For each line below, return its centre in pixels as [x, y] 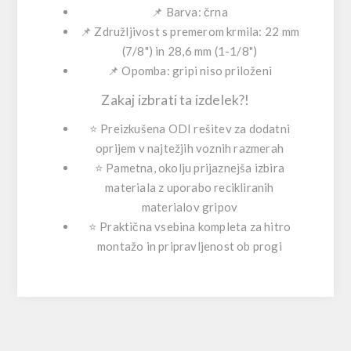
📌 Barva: [177, 11]
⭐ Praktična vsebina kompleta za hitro [190, 226]
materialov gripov [190, 206]
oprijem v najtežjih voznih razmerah [190, 148]
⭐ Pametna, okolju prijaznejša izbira [190, 167]
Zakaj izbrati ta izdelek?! [175, 100]
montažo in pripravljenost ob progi [190, 246]
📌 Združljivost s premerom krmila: [172, 31]
